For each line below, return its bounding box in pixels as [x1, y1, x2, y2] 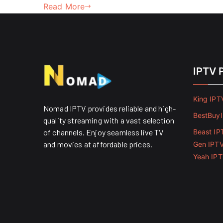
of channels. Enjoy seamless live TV [43, 127, 164, 137]
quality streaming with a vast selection [43, 115, 175, 125]
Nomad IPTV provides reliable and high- [43, 104, 176, 113]
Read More [43, 1, 85, 11]
